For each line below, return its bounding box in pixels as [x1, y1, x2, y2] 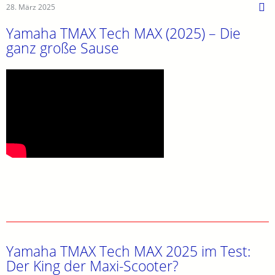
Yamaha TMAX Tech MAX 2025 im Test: [6, 241, 250, 261]
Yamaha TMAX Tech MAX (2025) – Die [6, 23, 241, 44]
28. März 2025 [6, 2, 55, 13]
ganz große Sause [6, 38, 119, 58]
